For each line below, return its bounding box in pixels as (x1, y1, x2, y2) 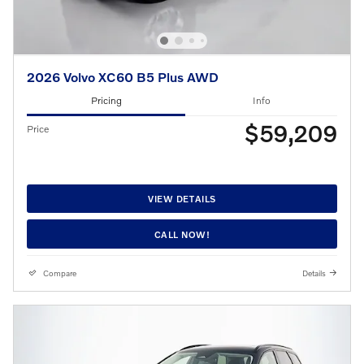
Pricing (90, 94, 122, 107)
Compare (43, 268, 76, 279)
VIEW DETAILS (148, 193, 216, 204)
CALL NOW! (154, 228, 210, 240)
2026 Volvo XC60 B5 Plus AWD (27, 68, 219, 84)
